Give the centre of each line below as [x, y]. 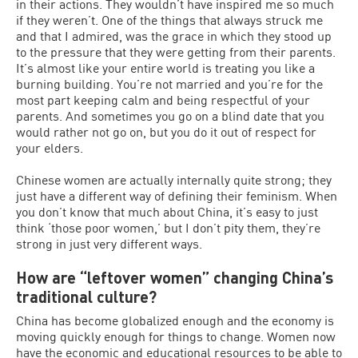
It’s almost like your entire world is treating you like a [165, 68]
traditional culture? [86, 297]
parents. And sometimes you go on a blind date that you [170, 116]
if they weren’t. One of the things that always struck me [169, 20]
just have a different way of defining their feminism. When [177, 196]
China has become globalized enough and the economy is [175, 320]
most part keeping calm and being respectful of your [163, 100]
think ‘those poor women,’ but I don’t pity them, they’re [168, 228]
